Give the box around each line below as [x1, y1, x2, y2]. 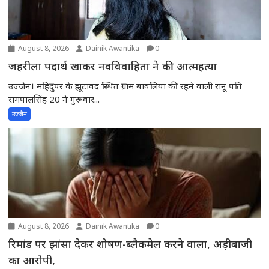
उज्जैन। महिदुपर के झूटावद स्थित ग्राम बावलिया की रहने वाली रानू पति [8, 80, 243, 92]
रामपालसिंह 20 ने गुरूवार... [8, 93, 100, 105]
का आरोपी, [8, 253, 56, 267]
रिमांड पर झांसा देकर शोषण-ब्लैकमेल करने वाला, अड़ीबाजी [8, 237, 253, 251]
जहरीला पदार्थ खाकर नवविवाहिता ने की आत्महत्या [8, 59, 217, 73]
